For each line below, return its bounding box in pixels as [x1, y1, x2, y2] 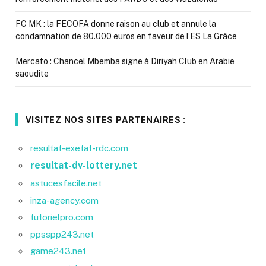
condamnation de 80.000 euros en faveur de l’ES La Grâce [15, 31, 237, 41]
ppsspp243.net [30, 229, 94, 239]
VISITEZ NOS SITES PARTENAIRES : [26, 114, 186, 125]
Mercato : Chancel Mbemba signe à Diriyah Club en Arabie [15, 56, 235, 66]
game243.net [30, 246, 86, 256]
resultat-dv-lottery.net [30, 160, 137, 172]
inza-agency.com [30, 195, 99, 205]
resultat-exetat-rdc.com [30, 142, 128, 153]
